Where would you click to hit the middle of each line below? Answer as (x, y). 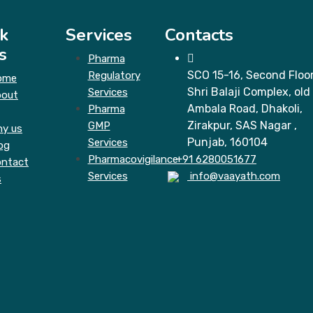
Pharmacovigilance (133, 159)
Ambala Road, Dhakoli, (245, 108)
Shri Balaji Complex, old (249, 92)
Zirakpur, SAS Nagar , (242, 125)
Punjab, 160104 (227, 142)
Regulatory (114, 75)
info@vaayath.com (234, 176)
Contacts (199, 35)
